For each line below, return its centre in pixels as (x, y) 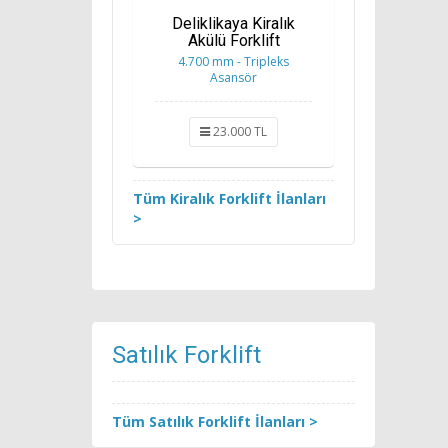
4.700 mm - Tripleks (233, 61)
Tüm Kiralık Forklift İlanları (229, 198)
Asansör (233, 77)
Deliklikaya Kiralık (233, 23)
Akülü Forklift (233, 40)
